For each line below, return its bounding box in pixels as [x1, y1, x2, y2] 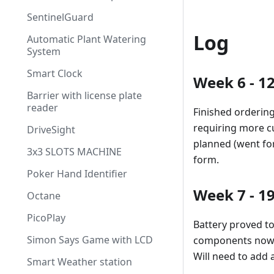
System [27, 45, 61, 58]
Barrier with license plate [27, 89, 142, 102]
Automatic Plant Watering [27, 32, 146, 46]
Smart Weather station [27, 255, 132, 268]
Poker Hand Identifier [27, 167, 127, 180]
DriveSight [27, 123, 75, 136]
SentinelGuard [27, 10, 94, 24]
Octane [27, 189, 61, 202]
